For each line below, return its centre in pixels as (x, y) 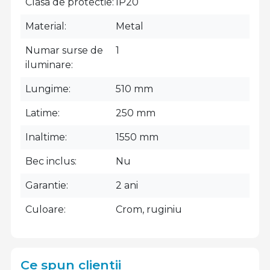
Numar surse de (64, 50)
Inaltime (45, 137)
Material (45, 26)
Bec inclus (50, 161)
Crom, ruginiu (149, 209)
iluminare (48, 65)
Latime (42, 113)
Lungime (47, 89)
